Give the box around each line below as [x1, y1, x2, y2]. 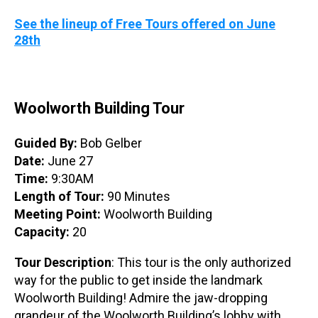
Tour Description [14, 255, 111, 270]
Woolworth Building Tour [14, 99, 185, 118]
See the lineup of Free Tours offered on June [14, 16, 275, 32]
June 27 [48, 153, 93, 169]
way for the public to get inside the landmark [14, 273, 263, 288]
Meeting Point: [14, 207, 104, 222]
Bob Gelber [80, 136, 142, 151]
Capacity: [14, 224, 72, 240]
